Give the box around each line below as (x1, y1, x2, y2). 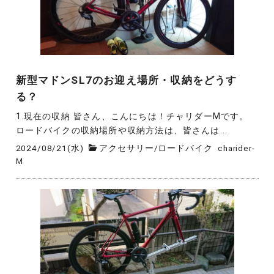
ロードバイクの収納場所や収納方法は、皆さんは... (15, 125, 228, 136)
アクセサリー (99, 143, 154, 153)
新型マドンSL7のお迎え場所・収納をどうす (15, 74, 237, 87)
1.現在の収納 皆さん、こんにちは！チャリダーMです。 (15, 111, 249, 122)
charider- (218, 143, 255, 153)
